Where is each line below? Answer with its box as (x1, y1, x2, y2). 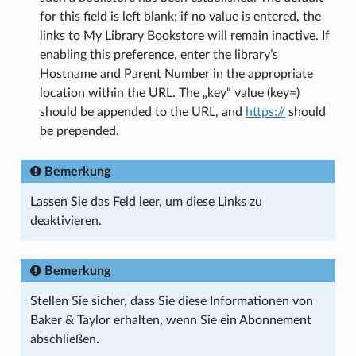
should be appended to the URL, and (39, 105, 246, 118)
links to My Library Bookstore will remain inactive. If (39, 29, 330, 42)
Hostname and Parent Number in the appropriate (39, 67, 313, 80)
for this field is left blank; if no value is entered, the (39, 10, 321, 23)
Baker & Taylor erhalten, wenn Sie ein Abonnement (29, 313, 311, 327)
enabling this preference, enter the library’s (39, 48, 278, 61)
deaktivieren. (29, 214, 102, 227)
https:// (245, 105, 285, 118)
